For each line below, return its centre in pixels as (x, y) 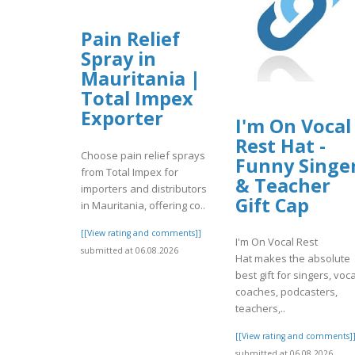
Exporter (122, 118)
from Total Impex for (130, 172)
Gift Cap (272, 205)
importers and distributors (144, 188)
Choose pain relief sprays (143, 155)
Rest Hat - (281, 145)
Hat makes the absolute (293, 258)
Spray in (118, 59)
